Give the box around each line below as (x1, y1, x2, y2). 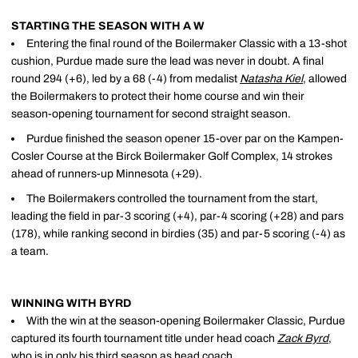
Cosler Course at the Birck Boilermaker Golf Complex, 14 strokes (11, 149, 332, 162)
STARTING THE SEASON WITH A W (11, 20, 205, 32)
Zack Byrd (277, 332, 328, 344)
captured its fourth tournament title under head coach (11, 332, 277, 344)
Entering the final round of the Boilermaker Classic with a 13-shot (26, 38, 347, 50)
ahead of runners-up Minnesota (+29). (11, 167, 202, 180)
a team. (11, 245, 49, 257)
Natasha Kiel (240, 73, 303, 85)
